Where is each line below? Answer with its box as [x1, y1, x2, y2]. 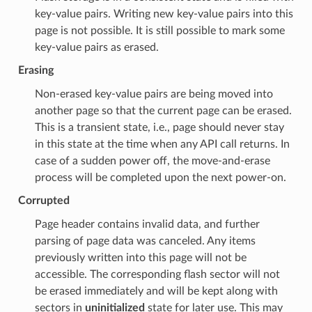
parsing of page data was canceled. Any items [34, 235, 256, 247]
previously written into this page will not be [34, 251, 247, 263]
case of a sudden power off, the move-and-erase [34, 155, 270, 166]
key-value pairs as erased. [34, 41, 159, 53]
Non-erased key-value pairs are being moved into [34, 88, 273, 100]
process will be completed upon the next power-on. [34, 171, 286, 183]
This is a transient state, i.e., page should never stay [34, 121, 284, 133]
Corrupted [17, 194, 70, 206]
